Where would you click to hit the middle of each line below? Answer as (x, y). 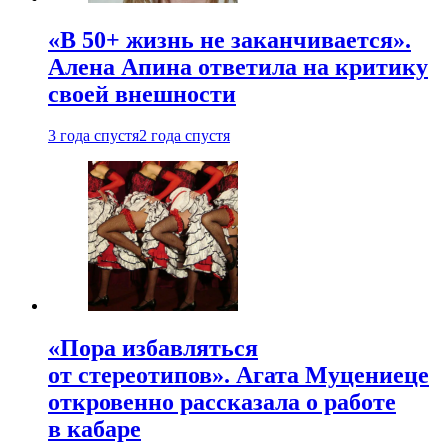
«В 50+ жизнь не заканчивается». (229, 39)
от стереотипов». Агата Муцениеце (238, 375)
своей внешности (142, 93)
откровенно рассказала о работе (222, 402)
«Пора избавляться (153, 348)
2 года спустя (184, 136)
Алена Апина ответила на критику (238, 66)
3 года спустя (93, 136)
